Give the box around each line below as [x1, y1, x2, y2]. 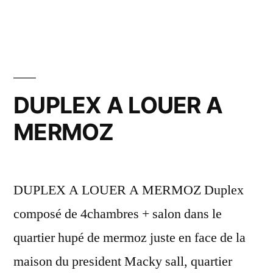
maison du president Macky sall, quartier [13, 252, 232, 270]
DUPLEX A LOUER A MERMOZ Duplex [13, 181, 244, 199]
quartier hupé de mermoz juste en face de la [13, 229, 246, 246]
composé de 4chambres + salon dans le [13, 205, 222, 222]
